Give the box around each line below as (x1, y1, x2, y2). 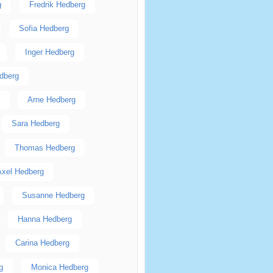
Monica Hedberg (30, 262, 88, 272)
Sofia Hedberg (18, 23, 69, 33)
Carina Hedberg (15, 238, 69, 248)
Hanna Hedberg (17, 214, 72, 224)
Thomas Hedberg (14, 143, 75, 152)
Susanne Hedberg (21, 191, 85, 200)
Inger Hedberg (24, 47, 74, 57)
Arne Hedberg (27, 95, 76, 105)
